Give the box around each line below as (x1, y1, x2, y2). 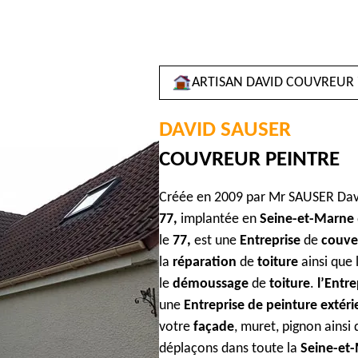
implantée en (177, 212, 260, 227)
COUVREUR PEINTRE (159, 149, 340, 171)
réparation (173, 255, 237, 270)
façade (193, 320, 234, 335)
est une (194, 233, 240, 249)
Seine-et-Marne (260, 212, 354, 227)
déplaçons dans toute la (159, 341, 300, 356)
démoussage (173, 276, 249, 292)
